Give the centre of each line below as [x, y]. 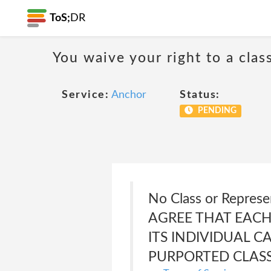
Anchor [129, 95]
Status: [200, 95]
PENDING [216, 111]
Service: [85, 95]
